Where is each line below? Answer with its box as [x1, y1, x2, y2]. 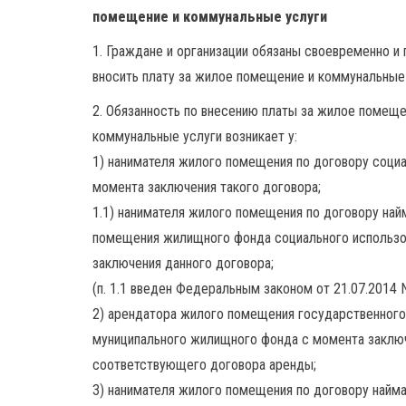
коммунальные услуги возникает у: [92, 128, 297, 145]
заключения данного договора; [92, 255, 274, 272]
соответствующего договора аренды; [92, 356, 316, 373]
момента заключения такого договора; [92, 179, 321, 196]
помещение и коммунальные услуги [92, 8, 327, 25]
